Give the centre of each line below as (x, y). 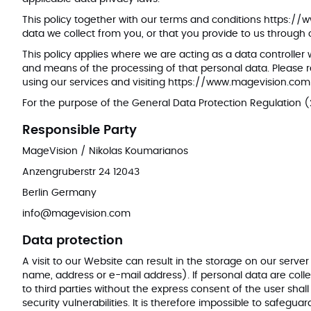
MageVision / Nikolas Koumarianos (105, 151)
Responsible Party (79, 131)
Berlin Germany (59, 193)
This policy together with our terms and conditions (143, 20)
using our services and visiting (95, 83)
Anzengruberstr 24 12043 (81, 172)
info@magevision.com (76, 214)
